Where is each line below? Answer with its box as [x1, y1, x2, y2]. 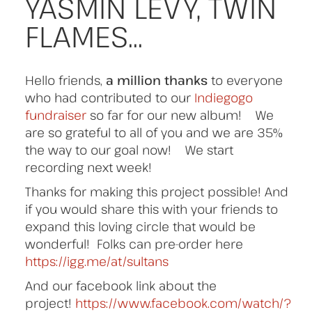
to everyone [208, 72, 283, 88]
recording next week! [25, 159, 152, 175]
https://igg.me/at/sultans [25, 253, 169, 270]
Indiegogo [194, 89, 253, 106]
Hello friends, [25, 72, 106, 88]
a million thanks [106, 72, 208, 88]
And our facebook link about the [25, 277, 217, 294]
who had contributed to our [25, 89, 194, 106]
